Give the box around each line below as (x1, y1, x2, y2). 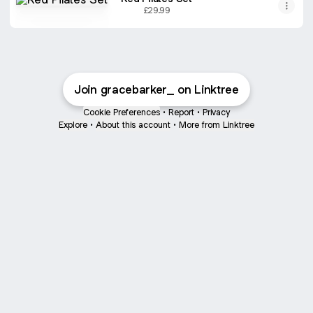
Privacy (203, 106, 230, 118)
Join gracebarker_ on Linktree (74, 82, 239, 97)
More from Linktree (179, 119, 254, 131)
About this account (96, 119, 170, 131)
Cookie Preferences (83, 106, 160, 118)
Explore (59, 119, 87, 131)
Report (168, 106, 194, 118)
